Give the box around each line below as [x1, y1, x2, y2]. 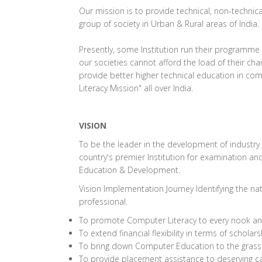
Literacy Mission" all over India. [79, 82, 193, 94]
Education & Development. [79, 164, 180, 175]
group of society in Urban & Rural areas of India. [79, 18, 259, 29]
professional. [79, 196, 127, 207]
